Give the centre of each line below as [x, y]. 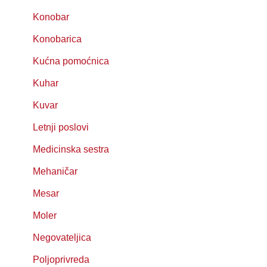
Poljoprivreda [61, 260]
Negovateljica [62, 237]
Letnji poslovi [61, 127]
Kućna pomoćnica [71, 61]
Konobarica [57, 39]
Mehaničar [55, 171]
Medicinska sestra [71, 149]
